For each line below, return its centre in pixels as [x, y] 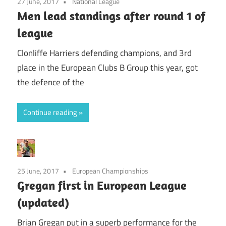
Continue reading [50, 112]
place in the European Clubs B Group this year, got [107, 68]
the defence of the [51, 82]
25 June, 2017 [38, 171]
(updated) [43, 202]
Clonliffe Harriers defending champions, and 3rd [104, 53]
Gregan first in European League [102, 185]
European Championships [110, 171]
